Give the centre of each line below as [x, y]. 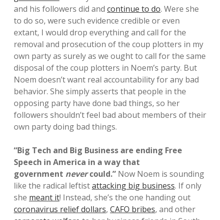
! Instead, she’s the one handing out [125, 198]
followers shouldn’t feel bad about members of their [110, 115]
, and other [175, 209]
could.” [102, 174]
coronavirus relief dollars [60, 209]
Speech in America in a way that [77, 162]
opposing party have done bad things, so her [97, 103]
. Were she [180, 9]
